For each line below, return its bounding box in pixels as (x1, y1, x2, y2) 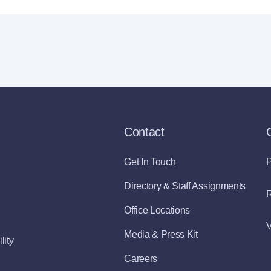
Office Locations (124, 205, 191, 215)
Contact (124, 125, 165, 139)
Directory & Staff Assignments (124, 181, 246, 191)
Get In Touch (124, 157, 176, 167)
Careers (124, 253, 158, 264)
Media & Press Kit (124, 229, 198, 240)
